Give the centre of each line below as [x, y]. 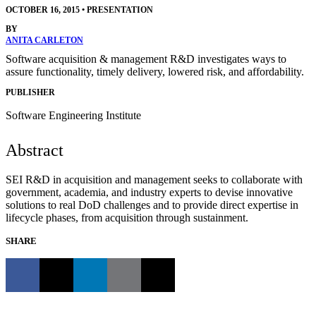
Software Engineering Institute [73, 115]
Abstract [35, 150]
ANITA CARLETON [44, 41]
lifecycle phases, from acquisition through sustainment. [127, 217]
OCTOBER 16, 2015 [43, 10]
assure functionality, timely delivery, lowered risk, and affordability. [155, 72]
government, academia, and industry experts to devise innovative [149, 192]
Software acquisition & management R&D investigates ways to [146, 59]
